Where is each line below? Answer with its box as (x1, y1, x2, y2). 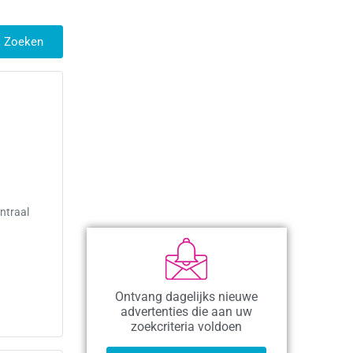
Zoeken (3, 34, 43, 49)
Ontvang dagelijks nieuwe (115, 289, 258, 305)
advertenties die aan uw (121, 304, 253, 320)
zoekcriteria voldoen (131, 319, 243, 335)
